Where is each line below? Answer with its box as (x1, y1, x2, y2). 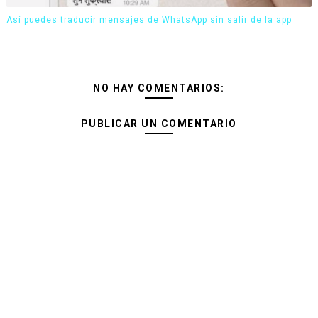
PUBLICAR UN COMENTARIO (80, 118, 237, 129)
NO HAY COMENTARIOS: (93, 82, 225, 94)
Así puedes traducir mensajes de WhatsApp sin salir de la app (6, 14, 292, 25)
